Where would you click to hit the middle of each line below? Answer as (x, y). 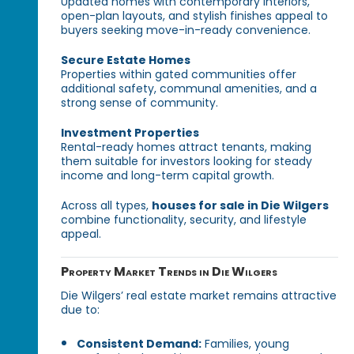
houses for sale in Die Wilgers (241, 205)
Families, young (246, 343)
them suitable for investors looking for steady (187, 161)
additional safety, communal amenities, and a (189, 88)
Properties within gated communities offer (179, 74)
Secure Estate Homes (126, 60)
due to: (81, 309)
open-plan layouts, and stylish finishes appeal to (195, 15)
